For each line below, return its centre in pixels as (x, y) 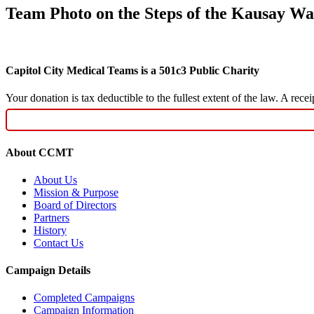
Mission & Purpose (76, 192)
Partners (52, 217)
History (50, 230)
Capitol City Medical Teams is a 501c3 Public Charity (132, 71)
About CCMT (40, 152)
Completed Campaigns (84, 298)
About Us (55, 179)
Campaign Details (48, 271)
